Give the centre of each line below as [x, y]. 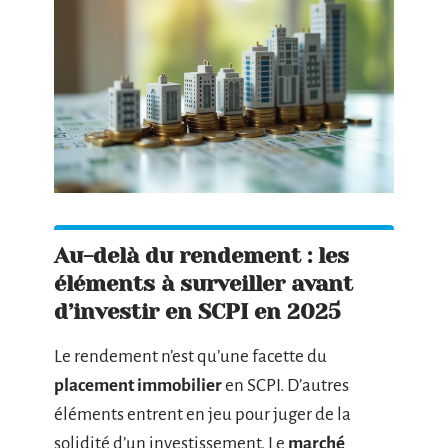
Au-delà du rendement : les [201, 255]
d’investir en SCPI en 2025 [197, 311]
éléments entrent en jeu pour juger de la [202, 414]
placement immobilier [138, 385]
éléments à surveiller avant [203, 283]
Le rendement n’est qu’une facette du [190, 356]
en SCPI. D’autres [285, 385]
